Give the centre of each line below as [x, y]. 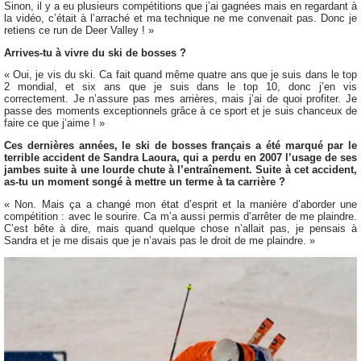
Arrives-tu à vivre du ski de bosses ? [95, 52]
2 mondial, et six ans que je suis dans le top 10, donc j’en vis [180, 87]
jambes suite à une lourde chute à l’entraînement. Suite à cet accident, [180, 170]
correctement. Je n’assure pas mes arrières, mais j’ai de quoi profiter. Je [180, 99]
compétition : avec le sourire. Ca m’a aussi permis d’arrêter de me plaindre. [180, 217]
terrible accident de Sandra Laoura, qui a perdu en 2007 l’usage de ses [180, 158]
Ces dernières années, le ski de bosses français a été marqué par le [180, 146]
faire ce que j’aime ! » [54, 123]
